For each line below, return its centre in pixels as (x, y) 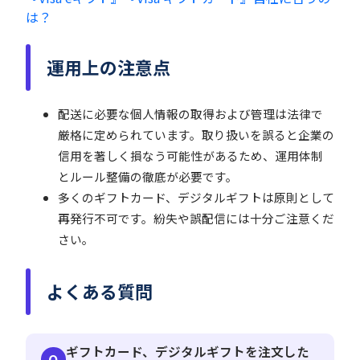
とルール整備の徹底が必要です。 (148, 177)
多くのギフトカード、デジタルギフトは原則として (196, 198)
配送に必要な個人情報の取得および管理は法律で (190, 114)
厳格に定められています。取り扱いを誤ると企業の (196, 135)
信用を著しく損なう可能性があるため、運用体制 (190, 156)
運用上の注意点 (108, 67)
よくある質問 (99, 291)
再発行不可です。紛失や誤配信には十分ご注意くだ (196, 219)
